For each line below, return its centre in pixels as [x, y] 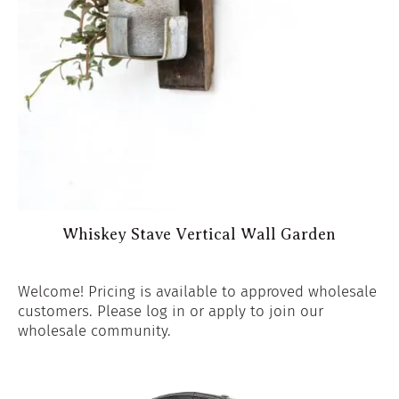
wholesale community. [94, 330]
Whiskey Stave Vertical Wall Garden [199, 234]
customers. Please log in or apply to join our [170, 311]
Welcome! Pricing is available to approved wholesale [197, 291]
